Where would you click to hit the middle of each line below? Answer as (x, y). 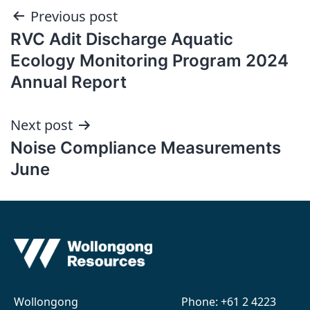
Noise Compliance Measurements (146, 147)
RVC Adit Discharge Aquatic (122, 39)
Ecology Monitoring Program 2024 (149, 60)
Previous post (74, 16)
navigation (70, 52)
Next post (42, 125)
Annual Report (69, 82)
